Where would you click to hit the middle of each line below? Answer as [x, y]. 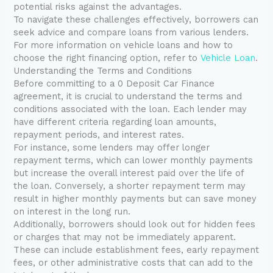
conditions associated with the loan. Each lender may [130, 109]
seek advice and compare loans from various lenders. [131, 33]
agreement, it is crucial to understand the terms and [128, 97]
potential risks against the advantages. [98, 7]
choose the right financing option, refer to [107, 58]
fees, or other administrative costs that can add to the [133, 263]
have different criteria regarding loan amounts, [115, 122]
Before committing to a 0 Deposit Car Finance [114, 84]
